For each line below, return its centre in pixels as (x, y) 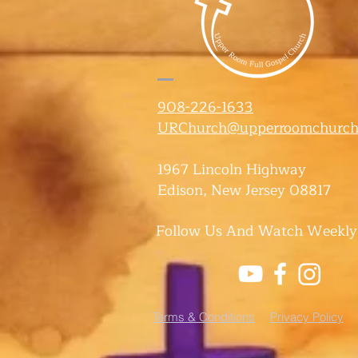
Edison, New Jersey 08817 (244, 190)
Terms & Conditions (204, 317)
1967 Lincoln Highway (232, 169)
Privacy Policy (307, 317)
